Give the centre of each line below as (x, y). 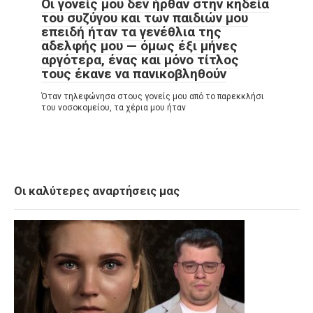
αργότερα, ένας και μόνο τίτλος (140, 60)
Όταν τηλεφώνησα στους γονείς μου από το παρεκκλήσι (153, 97)
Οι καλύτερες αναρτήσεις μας (97, 191)
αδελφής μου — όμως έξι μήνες (139, 46)
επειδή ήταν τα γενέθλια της (131, 32)
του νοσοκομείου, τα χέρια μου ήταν (114, 108)
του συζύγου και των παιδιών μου (145, 18)
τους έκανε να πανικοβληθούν (134, 74)
